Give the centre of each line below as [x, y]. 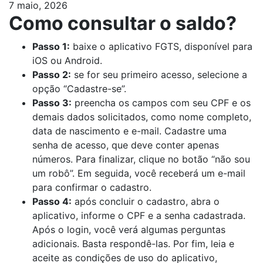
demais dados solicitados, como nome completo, [142, 117]
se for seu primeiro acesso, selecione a [159, 74]
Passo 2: [52, 74]
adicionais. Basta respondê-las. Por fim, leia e [133, 243]
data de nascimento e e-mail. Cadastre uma [129, 131]
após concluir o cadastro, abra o [146, 201]
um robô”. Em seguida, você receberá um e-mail [139, 173]
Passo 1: [51, 46]
